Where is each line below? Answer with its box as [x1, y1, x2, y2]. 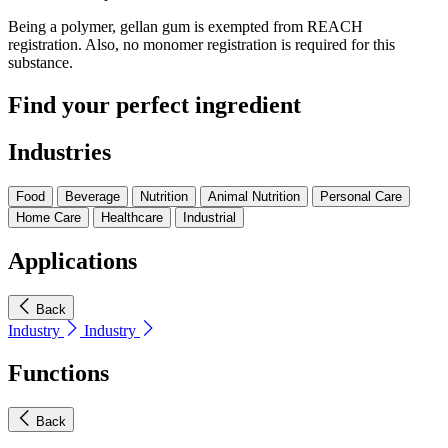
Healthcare [101, 210, 163, 226]
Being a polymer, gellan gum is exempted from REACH [8, 18, 363, 36]
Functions [8, 359, 109, 386]
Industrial [183, 210, 236, 226]
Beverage [65, 189, 120, 205]
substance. [8, 54, 73, 72]
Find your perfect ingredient [8, 92, 301, 119]
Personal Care [320, 189, 402, 205]
